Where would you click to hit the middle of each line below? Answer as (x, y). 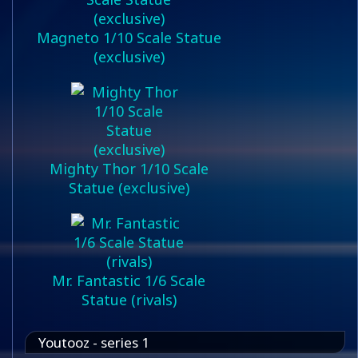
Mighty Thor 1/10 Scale (129, 169)
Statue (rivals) (129, 300)
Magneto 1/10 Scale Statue (129, 38)
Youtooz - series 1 (94, 342)
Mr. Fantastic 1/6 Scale (129, 280)
